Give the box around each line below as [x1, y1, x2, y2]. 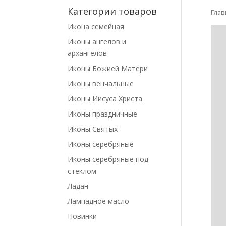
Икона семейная [68, 22, 125, 31]
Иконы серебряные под [68, 154, 149, 164]
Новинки [68, 211, 97, 221]
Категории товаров [68, 5, 157, 17]
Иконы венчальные [68, 79, 134, 88]
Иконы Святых [68, 124, 118, 134]
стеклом [68, 166, 97, 176]
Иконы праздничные [68, 109, 138, 119]
